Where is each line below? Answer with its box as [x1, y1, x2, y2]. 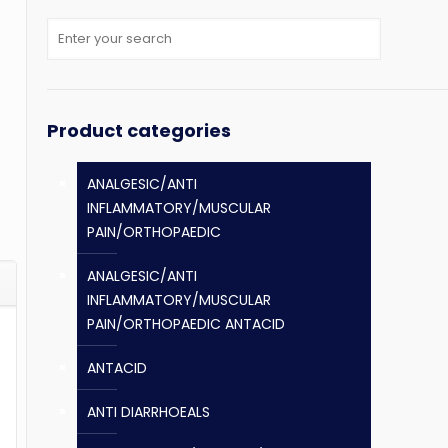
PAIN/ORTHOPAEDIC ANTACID [87, 314, 285, 334]
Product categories [47, 118, 231, 143]
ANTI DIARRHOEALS [87, 402, 210, 422]
